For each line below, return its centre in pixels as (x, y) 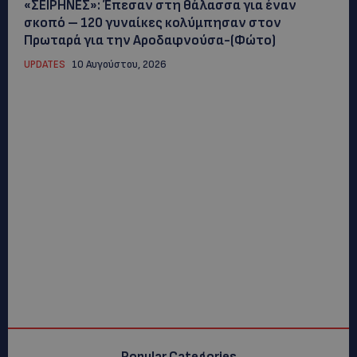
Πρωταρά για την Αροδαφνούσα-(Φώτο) (150, 40)
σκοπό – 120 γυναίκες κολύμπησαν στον (153, 23)
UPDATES (45, 64)
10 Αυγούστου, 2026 (119, 64)
